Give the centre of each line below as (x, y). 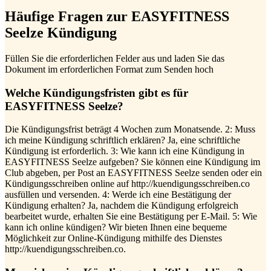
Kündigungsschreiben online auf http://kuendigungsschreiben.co (127, 184)
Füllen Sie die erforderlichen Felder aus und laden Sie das (115, 58)
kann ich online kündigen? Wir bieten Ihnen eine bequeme (116, 227)
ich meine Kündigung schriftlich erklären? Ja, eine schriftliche (122, 140)
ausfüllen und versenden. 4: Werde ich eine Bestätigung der (118, 195)
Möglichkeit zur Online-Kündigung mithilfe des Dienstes (113, 238)
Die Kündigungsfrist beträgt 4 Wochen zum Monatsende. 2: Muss (130, 129)
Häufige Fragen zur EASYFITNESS (117, 17)
